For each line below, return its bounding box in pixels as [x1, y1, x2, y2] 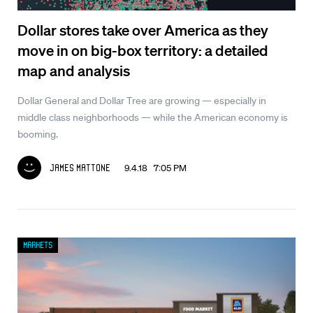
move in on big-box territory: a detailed [17, 41, 268, 59]
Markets [23, 240, 52, 251]
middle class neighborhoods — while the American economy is [17, 111, 288, 124]
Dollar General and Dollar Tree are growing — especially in [17, 94, 266, 108]
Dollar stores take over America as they [17, 21, 268, 39]
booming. [17, 128, 58, 141]
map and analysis [17, 61, 130, 80]
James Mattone [50, 162, 110, 174]
